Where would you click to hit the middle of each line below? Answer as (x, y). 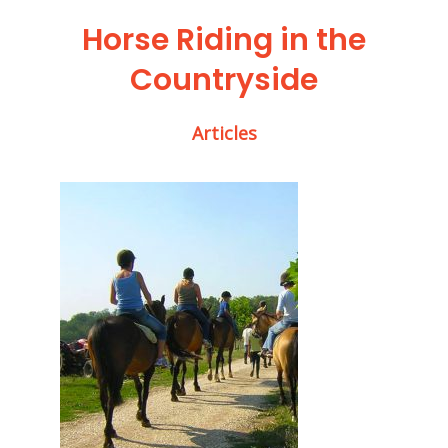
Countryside (224, 79)
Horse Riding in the (224, 39)
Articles (224, 133)
